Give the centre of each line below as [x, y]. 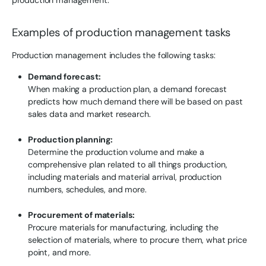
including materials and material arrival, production [124, 177]
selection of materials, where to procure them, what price [137, 240]
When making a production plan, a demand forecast [127, 89]
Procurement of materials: [81, 215]
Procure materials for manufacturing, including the [123, 228]
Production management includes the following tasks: [113, 56]
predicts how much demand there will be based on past [135, 101]
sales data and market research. [89, 114]
